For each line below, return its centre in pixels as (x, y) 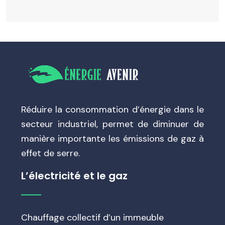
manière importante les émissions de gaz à (113, 139)
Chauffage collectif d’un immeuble (92, 217)
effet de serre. (50, 153)
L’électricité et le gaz (74, 176)
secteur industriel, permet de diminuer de (113, 124)
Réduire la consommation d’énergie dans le (113, 109)
